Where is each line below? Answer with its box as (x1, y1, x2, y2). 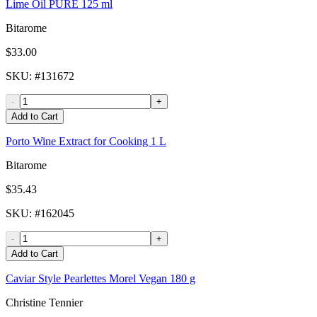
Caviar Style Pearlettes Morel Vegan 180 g (6, 272, 195, 285)
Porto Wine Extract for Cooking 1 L (6, 135, 166, 148)
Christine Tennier (6, 296, 83, 309)
